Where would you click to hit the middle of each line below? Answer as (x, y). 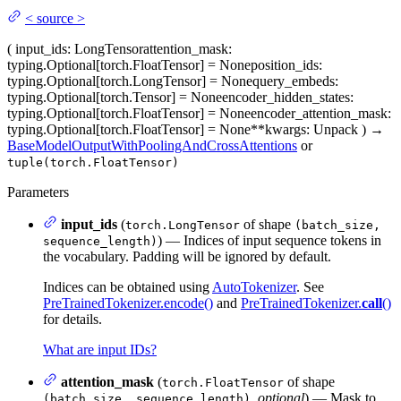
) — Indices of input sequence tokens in (269, 240)
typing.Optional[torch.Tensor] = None (115, 97)
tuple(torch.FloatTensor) (93, 162)
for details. (73, 319)
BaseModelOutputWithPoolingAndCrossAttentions (152, 145)
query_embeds (294, 81)
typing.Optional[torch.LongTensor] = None (130, 81)
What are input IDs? (100, 349)
